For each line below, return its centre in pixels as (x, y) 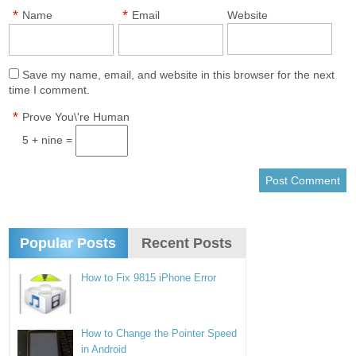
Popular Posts (68, 244)
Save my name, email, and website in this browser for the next (179, 75)
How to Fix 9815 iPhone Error (149, 278)
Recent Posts (187, 244)
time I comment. (50, 90)
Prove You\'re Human (76, 117)
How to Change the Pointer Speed (159, 334)
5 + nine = (49, 140)
